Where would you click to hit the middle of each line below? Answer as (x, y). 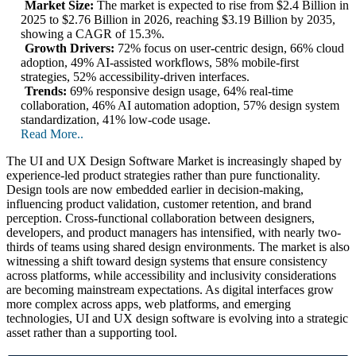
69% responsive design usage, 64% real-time (180, 91)
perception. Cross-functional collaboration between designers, (161, 219)
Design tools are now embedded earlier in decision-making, (155, 190)
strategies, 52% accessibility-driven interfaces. (135, 77)
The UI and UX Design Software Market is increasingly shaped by (174, 161)
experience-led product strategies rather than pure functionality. (163, 176)
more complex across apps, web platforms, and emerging (149, 304)
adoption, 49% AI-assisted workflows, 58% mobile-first (160, 63)
